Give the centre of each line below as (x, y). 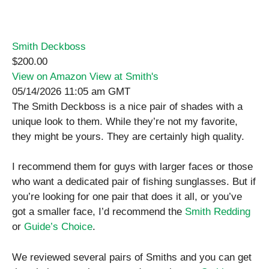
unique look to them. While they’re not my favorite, (125, 121)
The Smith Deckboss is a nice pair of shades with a (127, 106)
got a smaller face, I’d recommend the (98, 212)
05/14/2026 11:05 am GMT (71, 91)
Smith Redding (218, 212)
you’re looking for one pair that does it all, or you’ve (127, 197)
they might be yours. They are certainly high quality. (128, 136)
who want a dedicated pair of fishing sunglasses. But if (134, 182)
